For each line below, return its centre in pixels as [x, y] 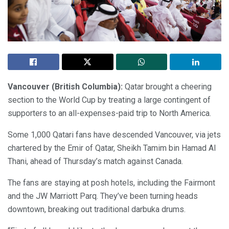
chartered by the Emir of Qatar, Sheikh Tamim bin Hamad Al [112, 148]
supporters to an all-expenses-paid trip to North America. [109, 113]
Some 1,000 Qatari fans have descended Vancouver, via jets [114, 135]
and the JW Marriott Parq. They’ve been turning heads [103, 196]
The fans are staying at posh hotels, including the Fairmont [111, 183]
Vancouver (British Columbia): [66, 87]
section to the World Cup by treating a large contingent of [109, 100]
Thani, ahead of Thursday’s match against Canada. [95, 162]
